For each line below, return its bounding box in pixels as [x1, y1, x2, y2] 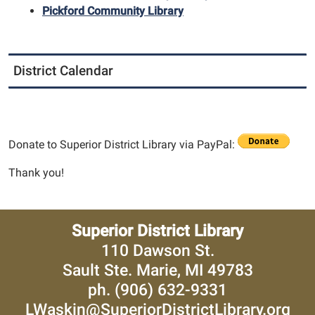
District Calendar [13, 63, 113, 79]
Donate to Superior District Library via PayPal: [8, 138, 235, 152]
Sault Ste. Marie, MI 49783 [62, 260, 253, 281]
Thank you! [8, 166, 64, 180]
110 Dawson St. [101, 240, 214, 261]
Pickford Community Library [42, 4, 184, 18]
